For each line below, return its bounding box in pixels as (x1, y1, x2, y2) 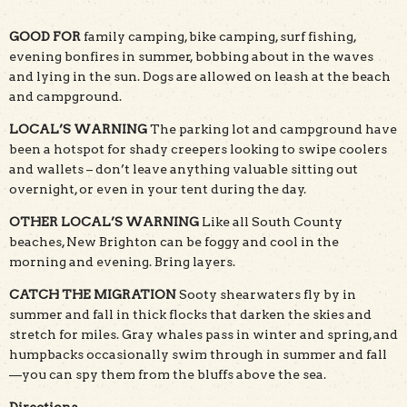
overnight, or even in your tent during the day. (9, 181, 306, 196)
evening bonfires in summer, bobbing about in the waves (9, 48, 373, 64)
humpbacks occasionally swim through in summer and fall (9, 346, 387, 362)
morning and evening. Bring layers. (9, 253, 235, 269)
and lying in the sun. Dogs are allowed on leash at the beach (9, 68, 391, 84)
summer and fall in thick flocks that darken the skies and (9, 306, 372, 322)
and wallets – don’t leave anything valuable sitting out (9, 161, 358, 176)
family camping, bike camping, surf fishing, (81, 28, 356, 44)
